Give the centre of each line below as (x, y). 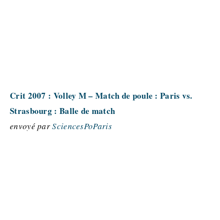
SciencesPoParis (82, 126)
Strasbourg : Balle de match (63, 111)
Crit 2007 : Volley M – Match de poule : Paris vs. (101, 96)
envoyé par (31, 126)
